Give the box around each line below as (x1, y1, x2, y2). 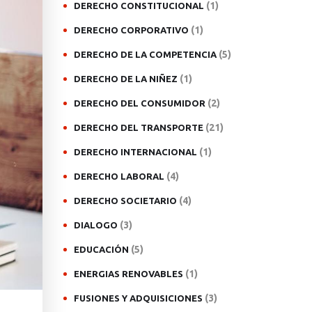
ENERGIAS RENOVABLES (74, 269, 183, 279)
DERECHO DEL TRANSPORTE (74, 123, 203, 132)
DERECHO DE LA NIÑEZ (74, 74, 178, 84)
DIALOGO (74, 220, 118, 230)
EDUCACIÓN (74, 244, 129, 254)
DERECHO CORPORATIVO (74, 25, 189, 35)
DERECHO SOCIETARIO (74, 196, 177, 205)
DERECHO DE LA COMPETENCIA (74, 49, 217, 59)
